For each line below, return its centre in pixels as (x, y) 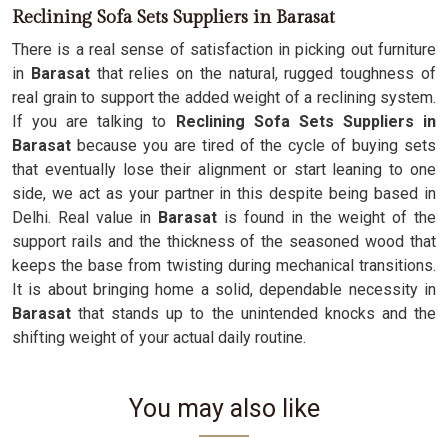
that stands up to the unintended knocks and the (253, 313)
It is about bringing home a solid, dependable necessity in (224, 289)
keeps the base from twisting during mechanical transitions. (224, 265)
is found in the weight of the (327, 217)
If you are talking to (94, 121)
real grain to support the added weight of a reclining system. (224, 97)
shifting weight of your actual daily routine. (159, 337)
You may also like (224, 408)
